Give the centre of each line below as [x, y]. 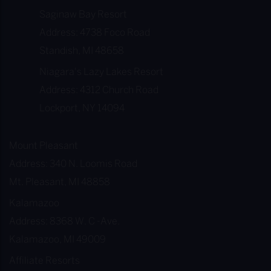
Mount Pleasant [44, 146]
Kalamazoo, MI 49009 [57, 240]
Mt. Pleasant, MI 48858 [60, 182]
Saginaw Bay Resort [83, 15]
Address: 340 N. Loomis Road [73, 164]
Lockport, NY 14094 [82, 108]
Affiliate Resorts [44, 261]
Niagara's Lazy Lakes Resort [101, 72]
